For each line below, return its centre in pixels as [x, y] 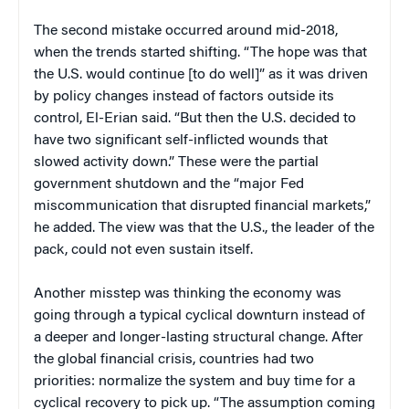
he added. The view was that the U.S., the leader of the [204, 229]
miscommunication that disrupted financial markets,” [202, 207]
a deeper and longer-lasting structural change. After [199, 338]
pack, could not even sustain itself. [143, 251]
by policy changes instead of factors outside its [184, 97]
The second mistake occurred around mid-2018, [186, 31]
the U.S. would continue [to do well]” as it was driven [201, 75]
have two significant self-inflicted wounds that [181, 141]
